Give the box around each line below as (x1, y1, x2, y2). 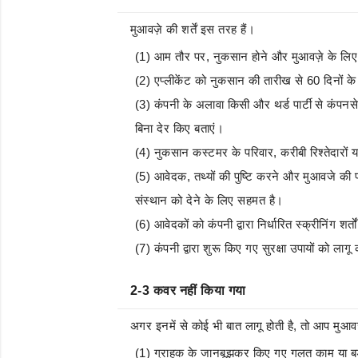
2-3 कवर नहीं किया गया (130, 284, 246, 297)
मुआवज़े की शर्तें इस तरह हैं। (130, 22, 256, 36)
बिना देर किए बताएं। (135, 121, 225, 135)
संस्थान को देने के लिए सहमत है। (135, 193, 284, 207)
